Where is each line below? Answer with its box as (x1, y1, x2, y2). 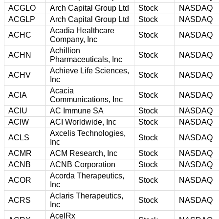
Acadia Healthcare (50, 26, 114, 35)
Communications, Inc (50, 95, 123, 104)
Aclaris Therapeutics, (50, 191, 123, 200)
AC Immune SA (50, 106, 104, 115)
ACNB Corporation (50, 160, 115, 169)
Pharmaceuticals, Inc (50, 55, 122, 64)
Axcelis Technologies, (50, 129, 126, 137)
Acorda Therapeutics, (50, 171, 124, 180)
